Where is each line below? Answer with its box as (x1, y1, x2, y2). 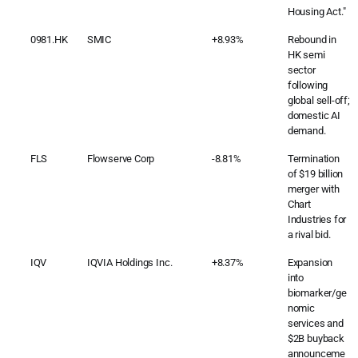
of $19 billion (287, 167, 344, 180)
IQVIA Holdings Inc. (86, 256, 173, 268)
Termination (287, 152, 340, 165)
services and (287, 316, 344, 329)
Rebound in (287, 33, 337, 46)
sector (287, 63, 316, 76)
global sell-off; (287, 93, 350, 106)
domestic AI (287, 109, 340, 121)
